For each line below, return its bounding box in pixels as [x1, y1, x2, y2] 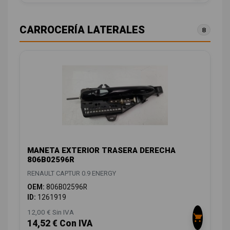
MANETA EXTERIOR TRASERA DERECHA [27, 145, 176, 155]
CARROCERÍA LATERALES [20, 24, 145, 36]
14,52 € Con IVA [27, 218, 92, 228]
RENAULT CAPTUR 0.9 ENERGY [27, 169, 116, 177]
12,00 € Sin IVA [27, 207, 74, 216]
